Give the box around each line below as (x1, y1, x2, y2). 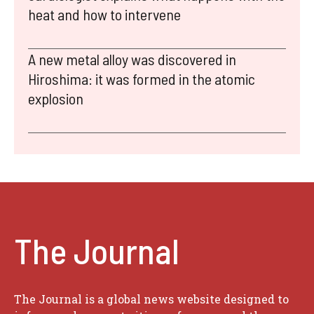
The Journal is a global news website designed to (14, 291, 289, 306)
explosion (28, 88, 83, 107)
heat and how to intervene (28, 4, 181, 23)
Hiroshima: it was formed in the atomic (28, 69, 255, 88)
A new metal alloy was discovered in (28, 49, 236, 68)
